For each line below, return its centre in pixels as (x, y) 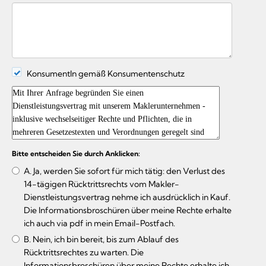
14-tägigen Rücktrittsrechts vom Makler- (102, 184)
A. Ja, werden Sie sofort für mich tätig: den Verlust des (124, 171)
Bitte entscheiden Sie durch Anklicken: (76, 153)
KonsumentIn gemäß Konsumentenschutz (103, 73)
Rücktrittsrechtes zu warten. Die (84, 252)
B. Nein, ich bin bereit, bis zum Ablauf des (101, 239)
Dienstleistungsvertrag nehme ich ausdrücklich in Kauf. (127, 197)
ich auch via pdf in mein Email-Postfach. (99, 223)
